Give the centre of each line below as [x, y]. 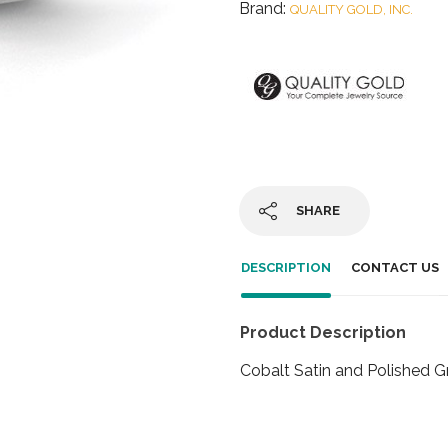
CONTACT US [395, 267]
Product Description [323, 332]
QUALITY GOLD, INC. [351, 9]
